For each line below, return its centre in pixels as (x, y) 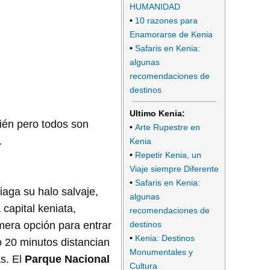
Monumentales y (161, 252)
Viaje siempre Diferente (174, 168)
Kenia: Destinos (165, 238)
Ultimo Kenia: (157, 113)
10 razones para (166, 21)
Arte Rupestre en (168, 127)
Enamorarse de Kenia (171, 35)
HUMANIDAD (155, 7)
